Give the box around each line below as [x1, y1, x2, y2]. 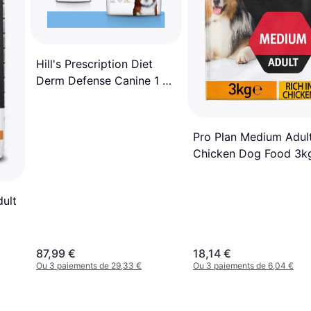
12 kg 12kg [36, 90, 93, 104]
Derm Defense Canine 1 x [36, 73, 169, 87]
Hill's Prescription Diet [36, 56, 153, 71]
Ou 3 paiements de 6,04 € [193, 260, 294, 271]
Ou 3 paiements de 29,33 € [36, 260, 142, 271]
